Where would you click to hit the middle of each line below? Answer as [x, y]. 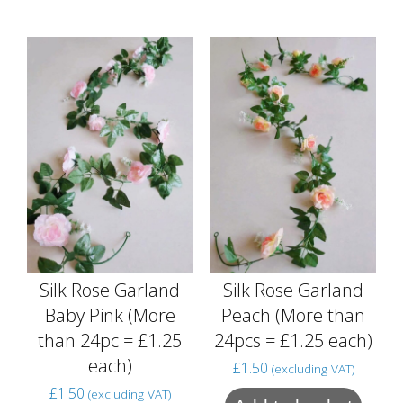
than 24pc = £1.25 [110, 340]
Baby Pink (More [110, 315]
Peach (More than [293, 315]
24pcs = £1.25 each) [293, 340]
